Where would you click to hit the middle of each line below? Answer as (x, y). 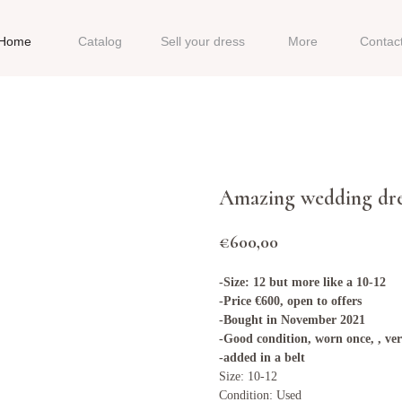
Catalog (100, 41)
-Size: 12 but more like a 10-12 (302, 282)
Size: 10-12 (248, 376)
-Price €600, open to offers (290, 301)
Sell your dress (203, 41)
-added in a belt (262, 357)
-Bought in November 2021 (292, 319)
